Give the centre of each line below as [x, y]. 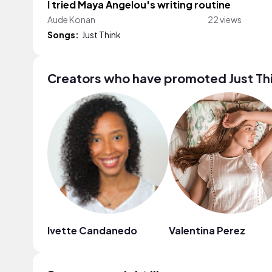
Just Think [101, 34]
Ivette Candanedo [92, 230]
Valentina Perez [207, 230]
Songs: [63, 34]
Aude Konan [71, 19]
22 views [225, 19]
